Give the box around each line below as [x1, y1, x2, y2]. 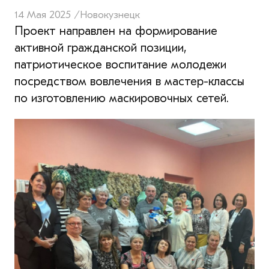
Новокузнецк [80, 8, 140, 21]
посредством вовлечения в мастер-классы [14, 74, 244, 88]
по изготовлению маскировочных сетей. [14, 91, 229, 105]
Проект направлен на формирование [14, 23, 217, 38]
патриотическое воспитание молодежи [14, 57, 226, 71]
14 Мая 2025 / [14, 8, 80, 21]
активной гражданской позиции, [14, 40, 187, 55]
